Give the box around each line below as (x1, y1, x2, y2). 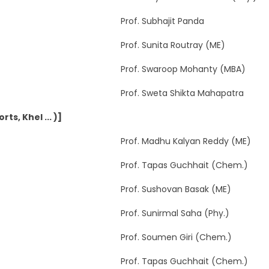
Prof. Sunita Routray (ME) (120, 38, 225, 51)
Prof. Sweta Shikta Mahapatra (120, 86, 244, 99)
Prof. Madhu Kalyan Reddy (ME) (120, 134, 251, 147)
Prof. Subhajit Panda (120, 14, 204, 27)
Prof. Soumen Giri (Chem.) (120, 231, 232, 243)
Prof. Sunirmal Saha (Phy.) (120, 207, 229, 219)
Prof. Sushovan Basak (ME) (120, 183, 231, 195)
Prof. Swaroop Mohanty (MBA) (120, 62, 246, 75)
